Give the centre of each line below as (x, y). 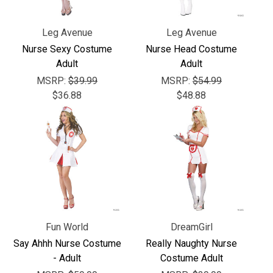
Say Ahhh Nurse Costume (67, 243)
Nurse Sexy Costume (67, 49)
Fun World (67, 227)
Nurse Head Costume (191, 49)
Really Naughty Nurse (191, 243)
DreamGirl (191, 227)
